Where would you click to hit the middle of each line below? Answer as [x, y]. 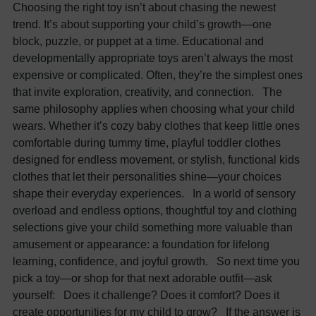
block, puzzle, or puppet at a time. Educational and [138, 41]
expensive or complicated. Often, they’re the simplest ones [158, 74]
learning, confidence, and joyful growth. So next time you [156, 261]
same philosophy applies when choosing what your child [154, 108]
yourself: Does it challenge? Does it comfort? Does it [146, 294]
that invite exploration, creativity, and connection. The [147, 91]
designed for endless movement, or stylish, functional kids [156, 159]
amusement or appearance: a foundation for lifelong [141, 244]
